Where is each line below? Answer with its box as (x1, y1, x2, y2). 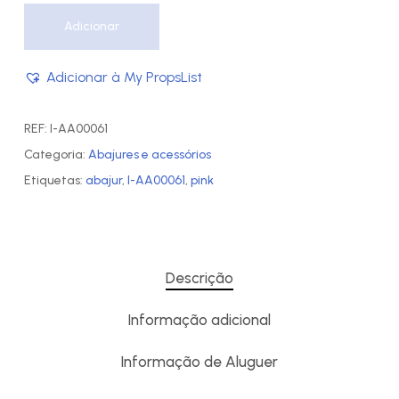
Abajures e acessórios (87, 146, 211, 162)
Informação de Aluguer (120, 352, 279, 370)
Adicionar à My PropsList (45, 68, 202, 85)
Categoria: (23, 146, 88, 162)
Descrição (165, 268, 233, 287)
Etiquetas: (23, 172, 85, 188)
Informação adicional (127, 310, 272, 329)
